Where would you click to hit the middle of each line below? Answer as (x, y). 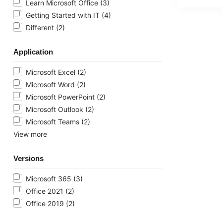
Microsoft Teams (54, 121)
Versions (28, 158)
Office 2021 (46, 191)
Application (33, 52)
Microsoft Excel (52, 72)
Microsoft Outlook (55, 109)
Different (41, 27)
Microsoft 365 (50, 178)
